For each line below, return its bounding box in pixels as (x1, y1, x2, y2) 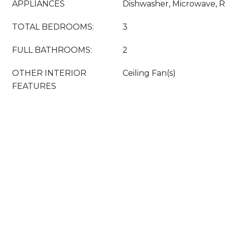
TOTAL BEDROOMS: (12, 22, 94, 32)
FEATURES (12, 81, 56, 91)
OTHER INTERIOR (12, 68, 86, 78)
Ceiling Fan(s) (123, 68, 176, 78)
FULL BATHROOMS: (12, 45, 92, 55)
